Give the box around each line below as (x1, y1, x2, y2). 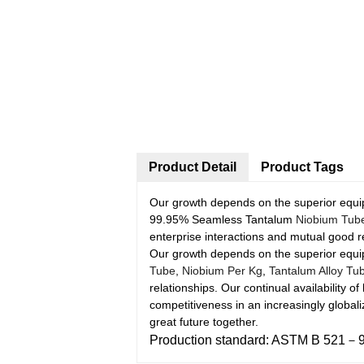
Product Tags (261, 160, 344, 174)
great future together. (149, 315, 258, 328)
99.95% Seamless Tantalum (149, 213, 296, 226)
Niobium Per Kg (182, 264, 262, 277)
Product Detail (149, 160, 236, 174)
